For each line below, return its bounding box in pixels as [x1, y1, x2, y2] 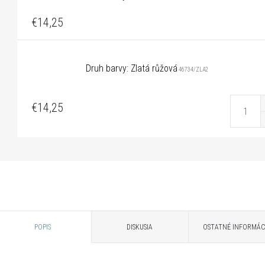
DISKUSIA [127, 223, 153, 231]
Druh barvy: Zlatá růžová [86, 63, 177, 74]
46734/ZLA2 [177, 66, 208, 73]
